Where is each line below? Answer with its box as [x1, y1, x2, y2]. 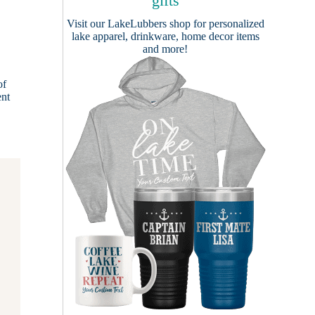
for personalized [190, 18, 264, 30]
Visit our [66, 18, 108, 30]
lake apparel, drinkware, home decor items [71, 30, 259, 42]
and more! [143, 43, 188, 55]
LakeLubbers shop [107, 18, 191, 30]
